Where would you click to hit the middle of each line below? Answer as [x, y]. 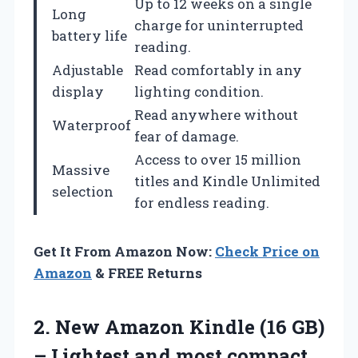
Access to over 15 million [218, 160]
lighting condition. [199, 92]
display [78, 92]
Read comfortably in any [218, 70]
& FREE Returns [147, 273]
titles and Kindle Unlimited [227, 181]
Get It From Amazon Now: [124, 252]
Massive [81, 170]
